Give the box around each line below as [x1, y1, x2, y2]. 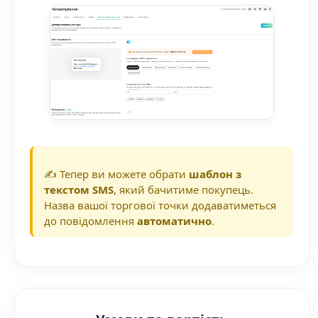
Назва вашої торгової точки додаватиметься [43, 198, 276, 213]
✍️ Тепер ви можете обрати [43, 167, 189, 182]
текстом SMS [43, 182, 114, 197]
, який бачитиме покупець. [113, 182, 253, 197]
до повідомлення [43, 214, 137, 229]
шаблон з [188, 167, 241, 182]
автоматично [136, 214, 212, 229]
